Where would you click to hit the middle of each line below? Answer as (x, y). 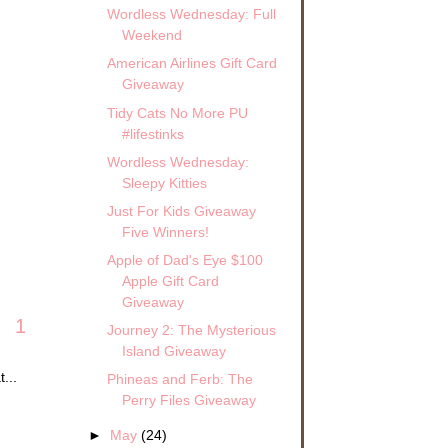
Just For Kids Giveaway (181, 210)
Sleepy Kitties (164, 182)
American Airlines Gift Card (191, 63)
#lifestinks (152, 133)
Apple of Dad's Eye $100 (184, 259)
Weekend (151, 35)
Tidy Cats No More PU (177, 112)
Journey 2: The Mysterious (191, 330)
